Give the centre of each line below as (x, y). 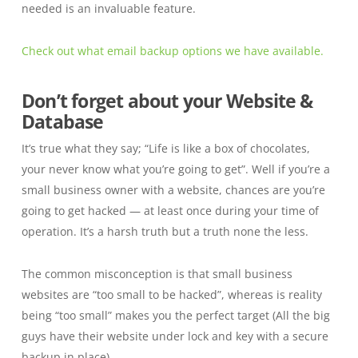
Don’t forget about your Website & (167, 101)
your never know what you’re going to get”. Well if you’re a (175, 169)
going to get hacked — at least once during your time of (170, 211)
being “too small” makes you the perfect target (147, 315)
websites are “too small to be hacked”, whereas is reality (171, 294)
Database (62, 122)
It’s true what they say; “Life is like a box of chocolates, (165, 148)
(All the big (301, 315)
